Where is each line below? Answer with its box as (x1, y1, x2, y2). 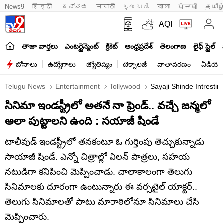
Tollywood (108, 82, 140, 90)
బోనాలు (16, 60, 37, 68)
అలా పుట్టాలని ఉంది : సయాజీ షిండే (5, 115, 159, 127)
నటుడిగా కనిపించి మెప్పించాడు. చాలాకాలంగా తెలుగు (5, 167, 192, 177)
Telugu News (5, 82, 45, 90)
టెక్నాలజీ (123, 60, 147, 68)
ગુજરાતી (123, 3, 149, 10)
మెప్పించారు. (5, 212, 49, 222)
